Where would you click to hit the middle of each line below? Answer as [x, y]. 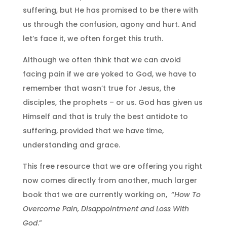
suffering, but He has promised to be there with [110, 10]
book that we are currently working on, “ [98, 194]
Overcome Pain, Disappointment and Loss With [106, 209]
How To [187, 194]
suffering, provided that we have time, [93, 130]
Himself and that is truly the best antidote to [105, 116]
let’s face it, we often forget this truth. [93, 38]
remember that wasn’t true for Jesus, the [99, 88]
